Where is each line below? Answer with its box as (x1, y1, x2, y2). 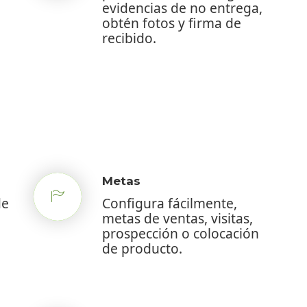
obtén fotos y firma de (102, 13, 241, 32)
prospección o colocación (102, 223, 259, 243)
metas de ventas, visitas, (102, 208, 253, 228)
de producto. (102, 238, 182, 258)
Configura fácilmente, (102, 193, 237, 212)
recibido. (102, 28, 156, 47)
